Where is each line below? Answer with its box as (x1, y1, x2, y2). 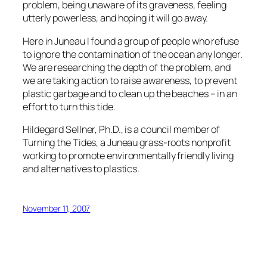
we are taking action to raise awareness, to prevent (23, 73, 237, 87)
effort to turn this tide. (23, 100, 116, 113)
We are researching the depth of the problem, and (23, 60, 231, 74)
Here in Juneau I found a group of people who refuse (23, 34, 239, 48)
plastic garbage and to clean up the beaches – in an (23, 86, 237, 100)
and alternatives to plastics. (23, 162, 140, 175)
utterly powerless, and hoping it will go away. (23, 11, 209, 25)
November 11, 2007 (23, 203, 91, 214)
